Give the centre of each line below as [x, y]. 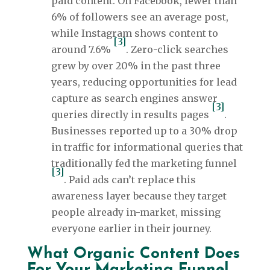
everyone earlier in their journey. [131, 229]
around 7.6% [82, 50]
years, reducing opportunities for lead [144, 82]
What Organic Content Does [133, 254]
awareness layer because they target [139, 196]
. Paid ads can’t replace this [130, 180]
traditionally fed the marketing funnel [144, 164]
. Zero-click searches [177, 50]
